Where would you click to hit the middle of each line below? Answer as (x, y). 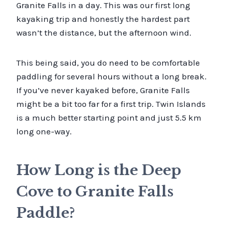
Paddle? (46, 213)
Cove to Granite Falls (95, 191)
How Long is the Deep (99, 170)
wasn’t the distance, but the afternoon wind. (104, 32)
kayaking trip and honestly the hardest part (103, 19)
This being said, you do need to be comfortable (108, 62)
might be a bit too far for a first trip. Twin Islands (111, 104)
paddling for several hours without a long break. (111, 76)
